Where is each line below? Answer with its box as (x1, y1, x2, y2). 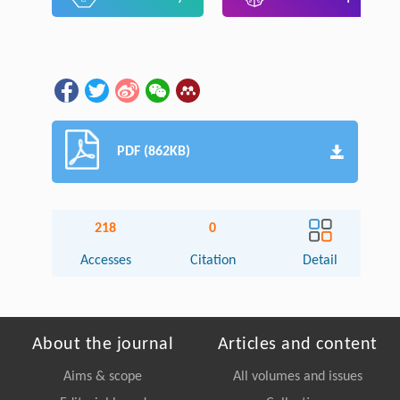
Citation (189, 254, 236, 269)
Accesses (79, 254, 131, 269)
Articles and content (217, 336, 378, 354)
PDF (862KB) (117, 145, 191, 160)
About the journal (31, 336, 174, 354)
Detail (303, 254, 338, 269)
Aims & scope (63, 370, 142, 385)
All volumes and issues (232, 370, 362, 385)
